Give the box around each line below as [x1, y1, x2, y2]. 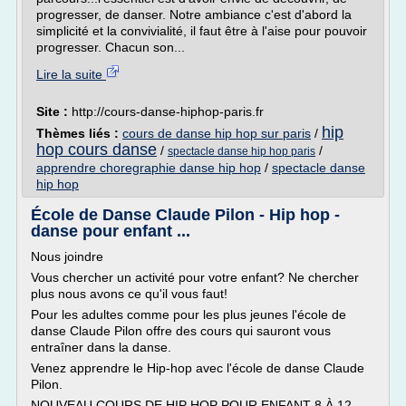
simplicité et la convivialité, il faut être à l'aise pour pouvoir [36, 24, 367, 38]
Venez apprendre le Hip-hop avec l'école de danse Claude [31, 361, 364, 375]
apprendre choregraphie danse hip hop [36, 160, 261, 175]
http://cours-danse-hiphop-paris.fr [72, 104, 264, 119]
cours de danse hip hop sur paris [122, 126, 311, 140]
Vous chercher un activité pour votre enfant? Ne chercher [31, 270, 359, 285]
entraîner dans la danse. [31, 340, 171, 354]
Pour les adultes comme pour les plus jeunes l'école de [31, 307, 346, 322]
